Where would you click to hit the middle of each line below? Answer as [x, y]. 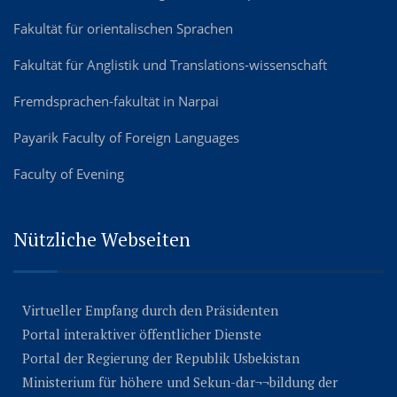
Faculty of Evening [69, 173]
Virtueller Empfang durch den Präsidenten [150, 310]
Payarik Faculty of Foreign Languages [126, 137]
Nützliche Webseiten [102, 239]
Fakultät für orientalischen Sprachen [123, 28]
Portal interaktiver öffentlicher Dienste [142, 334]
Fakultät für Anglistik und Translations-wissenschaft [170, 64]
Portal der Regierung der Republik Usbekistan [161, 358]
